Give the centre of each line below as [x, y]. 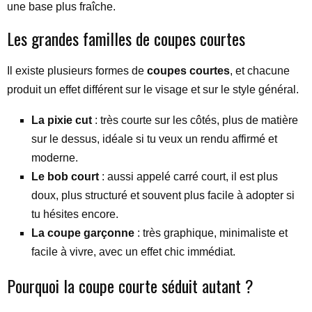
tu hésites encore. [75, 214]
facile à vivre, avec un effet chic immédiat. [133, 252]
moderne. [55, 158]
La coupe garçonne [83, 233]
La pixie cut [62, 120]
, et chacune [260, 71]
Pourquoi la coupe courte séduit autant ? [130, 286]
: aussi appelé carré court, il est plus [188, 177]
